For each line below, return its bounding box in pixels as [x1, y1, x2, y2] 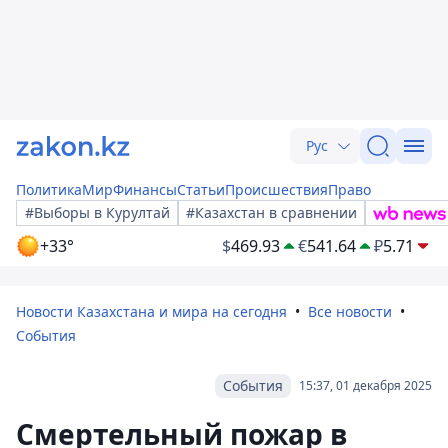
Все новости [308, 302, 392, 321]
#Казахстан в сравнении [186, 203, 357, 222]
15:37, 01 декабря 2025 [299, 377, 432, 394]
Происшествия [225, 180, 328, 199]
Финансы [113, 180, 177, 199]
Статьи [177, 180, 225, 199]
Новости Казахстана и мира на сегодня [16, 302, 287, 321]
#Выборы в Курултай [25, 203, 170, 222]
